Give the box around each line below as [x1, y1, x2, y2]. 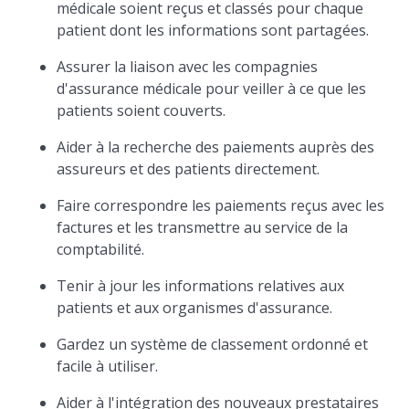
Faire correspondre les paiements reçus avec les [57, 195, 385, 215]
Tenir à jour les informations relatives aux [57, 276, 345, 296]
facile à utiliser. [57, 356, 159, 376]
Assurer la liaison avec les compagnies [57, 57, 319, 77]
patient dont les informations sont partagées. [57, 20, 370, 40]
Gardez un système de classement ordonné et [57, 334, 369, 354]
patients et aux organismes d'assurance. [57, 298, 333, 318]
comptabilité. [57, 239, 145, 259]
